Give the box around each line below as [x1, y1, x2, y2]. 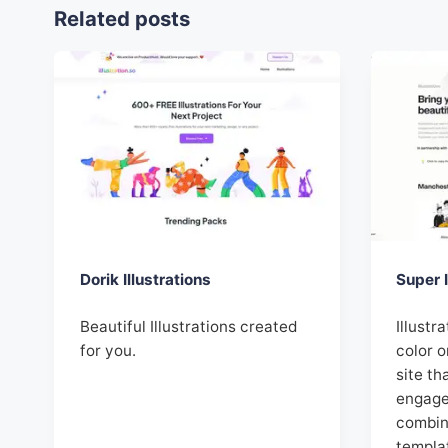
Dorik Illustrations [79, 270, 211, 290]
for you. [79, 341, 136, 361]
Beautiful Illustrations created [79, 317, 297, 337]
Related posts [53, 6, 190, 32]
